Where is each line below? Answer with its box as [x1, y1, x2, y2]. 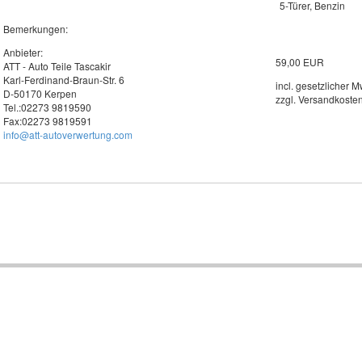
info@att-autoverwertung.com [2, 128, 133, 141]
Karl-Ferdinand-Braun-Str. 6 [2, 73, 124, 86]
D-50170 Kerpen [2, 86, 77, 100]
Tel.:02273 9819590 [2, 100, 91, 114]
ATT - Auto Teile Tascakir [2, 59, 111, 73]
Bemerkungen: [2, 22, 68, 36]
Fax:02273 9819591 [2, 114, 92, 128]
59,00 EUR [276, 55, 325, 69]
